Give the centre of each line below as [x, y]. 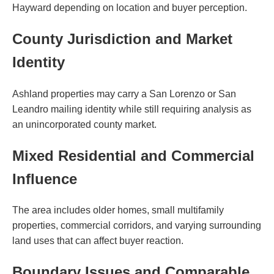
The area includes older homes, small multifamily [118, 210]
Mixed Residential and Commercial [133, 155]
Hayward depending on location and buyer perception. [130, 7]
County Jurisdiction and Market [122, 39]
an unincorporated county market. [84, 124]
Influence [45, 179]
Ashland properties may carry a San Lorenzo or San [124, 94]
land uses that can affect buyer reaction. [98, 241]
